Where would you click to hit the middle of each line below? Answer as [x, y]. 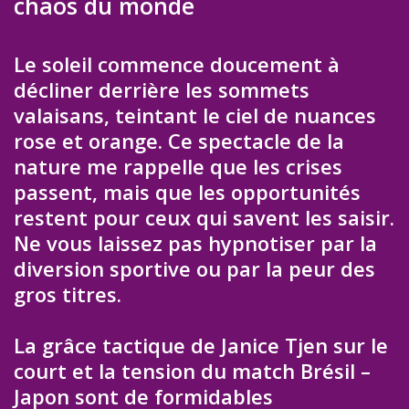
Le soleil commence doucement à [177, 63]
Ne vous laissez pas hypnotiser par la [195, 242]
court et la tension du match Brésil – [192, 371]
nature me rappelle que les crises [178, 166]
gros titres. [68, 294]
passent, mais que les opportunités [187, 191]
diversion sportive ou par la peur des [194, 268]
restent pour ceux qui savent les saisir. [204, 217]
